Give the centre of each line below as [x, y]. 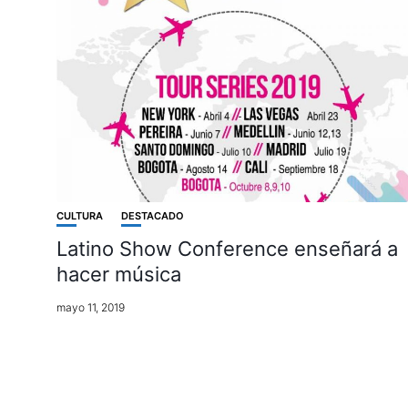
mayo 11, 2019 [91, 308]
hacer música [119, 275]
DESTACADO [153, 216]
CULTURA [80, 216]
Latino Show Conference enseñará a [227, 249]
